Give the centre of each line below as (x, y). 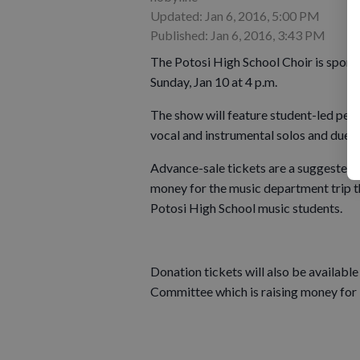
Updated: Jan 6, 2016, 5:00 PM (235, 15)
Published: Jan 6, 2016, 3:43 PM (238, 35)
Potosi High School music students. (246, 207)
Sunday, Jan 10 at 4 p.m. (215, 81)
